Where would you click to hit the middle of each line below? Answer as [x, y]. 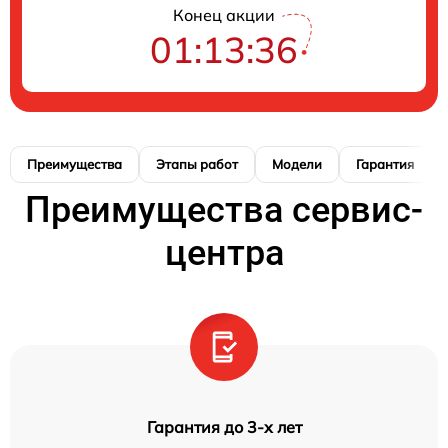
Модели [297, 164]
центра [224, 253]
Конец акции [224, 15]
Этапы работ [197, 164]
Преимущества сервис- [224, 210]
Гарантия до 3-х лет [224, 427]
